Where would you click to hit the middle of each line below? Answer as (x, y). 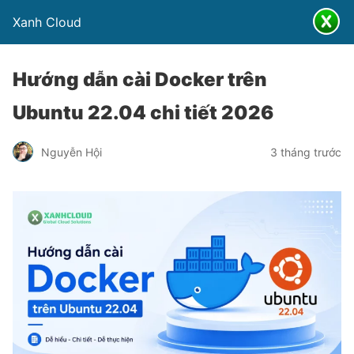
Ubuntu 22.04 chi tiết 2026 (143, 113)
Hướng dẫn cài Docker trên (140, 79)
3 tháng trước (306, 152)
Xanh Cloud (47, 22)
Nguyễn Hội (72, 152)
